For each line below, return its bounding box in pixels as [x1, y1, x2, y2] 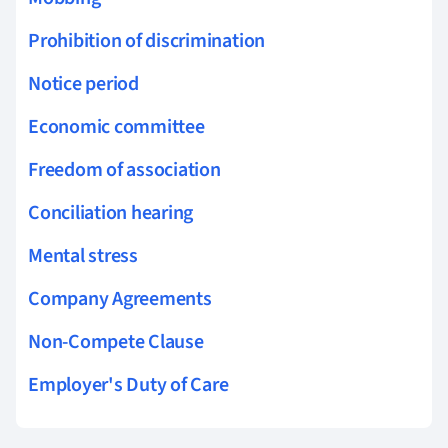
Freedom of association [28, 155, 221, 184]
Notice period [28, 69, 139, 98]
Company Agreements [28, 284, 212, 313]
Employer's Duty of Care [28, 370, 229, 399]
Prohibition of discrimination [28, 26, 266, 55]
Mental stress [28, 241, 138, 270]
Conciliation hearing [28, 198, 194, 227]
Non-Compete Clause [28, 327, 204, 356]
